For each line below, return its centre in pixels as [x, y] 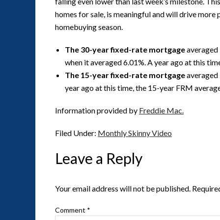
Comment [71, 210]
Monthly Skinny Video [135, 133]
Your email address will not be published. [123, 188]
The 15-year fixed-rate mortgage [125, 75]
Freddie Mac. [161, 110]
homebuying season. [89, 27]
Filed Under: [76, 133]
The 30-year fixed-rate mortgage [125, 49]
